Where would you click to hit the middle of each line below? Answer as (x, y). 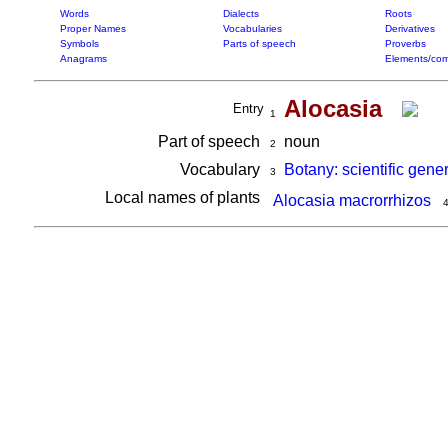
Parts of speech (259, 43)
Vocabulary (221, 169)
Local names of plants (184, 197)
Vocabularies (252, 28)
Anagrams (83, 58)
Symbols (79, 43)
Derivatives (409, 28)
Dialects (240, 13)
